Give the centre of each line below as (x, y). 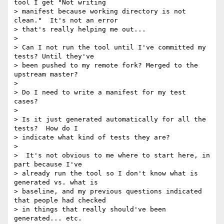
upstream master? (46, 74)
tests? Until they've (54, 56)
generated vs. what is (56, 182)
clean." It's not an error (66, 20)
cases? (26, 101)
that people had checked (60, 200)
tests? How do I (46, 128)
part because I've (48, 164)
